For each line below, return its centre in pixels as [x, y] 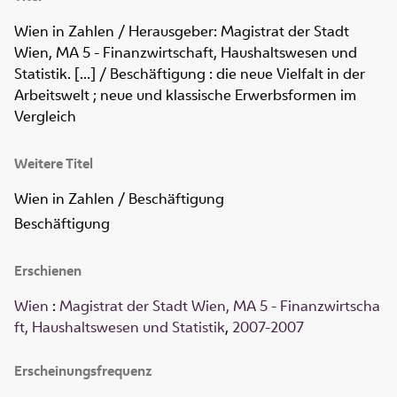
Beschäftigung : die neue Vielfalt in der [237, 74]
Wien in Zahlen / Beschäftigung [119, 199]
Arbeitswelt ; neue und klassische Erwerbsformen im [185, 95]
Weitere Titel [54, 164]
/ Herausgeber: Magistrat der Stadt [232, 31]
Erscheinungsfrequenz [83, 371]
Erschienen [48, 271]
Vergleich [45, 117]
